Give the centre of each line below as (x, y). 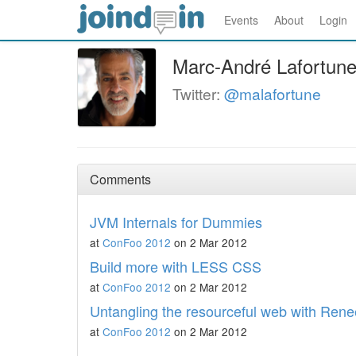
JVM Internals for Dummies (176, 222)
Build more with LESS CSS (176, 266)
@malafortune (273, 93)
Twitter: (198, 93)
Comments (120, 179)
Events (241, 20)
